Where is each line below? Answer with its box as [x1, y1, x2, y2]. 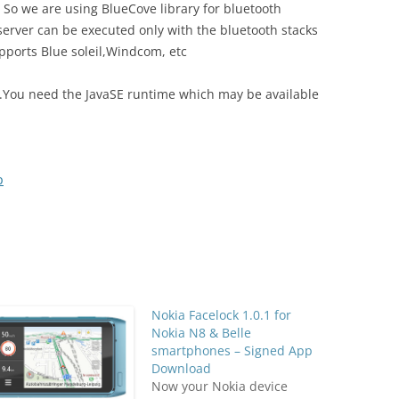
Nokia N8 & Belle [151, 324, 251, 341]
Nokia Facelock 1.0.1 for [151, 306, 291, 323]
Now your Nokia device [151, 378, 288, 395]
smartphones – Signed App [151, 342, 313, 359]
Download [151, 360, 211, 377]
